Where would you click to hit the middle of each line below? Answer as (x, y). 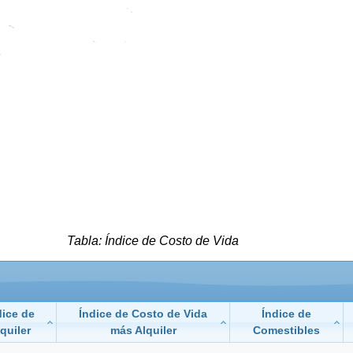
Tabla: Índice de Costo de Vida (153, 241)
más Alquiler (143, 330)
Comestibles (286, 330)
